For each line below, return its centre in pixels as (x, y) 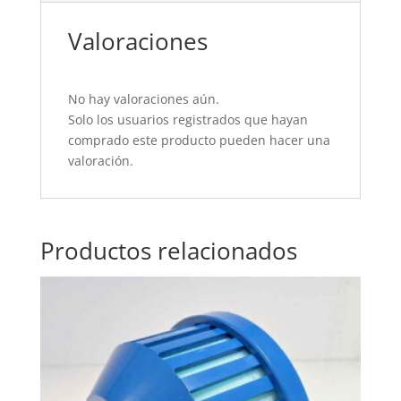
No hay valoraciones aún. (143, 99)
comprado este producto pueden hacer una (199, 141)
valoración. (100, 161)
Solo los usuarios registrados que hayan (188, 120)
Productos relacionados (168, 251)
